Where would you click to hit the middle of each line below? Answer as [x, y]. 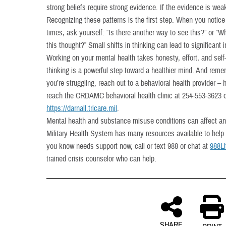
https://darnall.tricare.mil [82, 108]
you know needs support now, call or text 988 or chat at [128, 146]
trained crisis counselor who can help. [102, 159]
